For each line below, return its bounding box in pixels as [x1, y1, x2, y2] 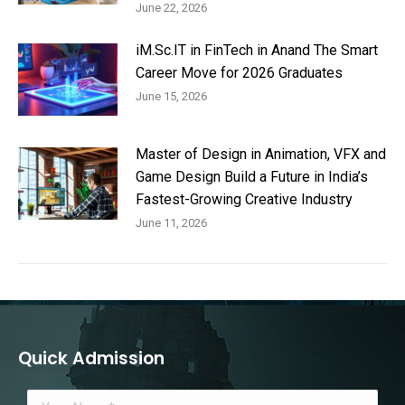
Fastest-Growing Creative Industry [136, 191, 353, 209]
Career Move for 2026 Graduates [136, 64, 343, 82]
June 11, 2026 [136, 216, 207, 231]
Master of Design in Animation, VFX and [136, 146, 386, 164]
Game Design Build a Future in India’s [136, 168, 368, 186]
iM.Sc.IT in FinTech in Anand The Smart [136, 42, 378, 60]
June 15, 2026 [136, 89, 207, 104]
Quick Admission [18, 346, 165, 372]
